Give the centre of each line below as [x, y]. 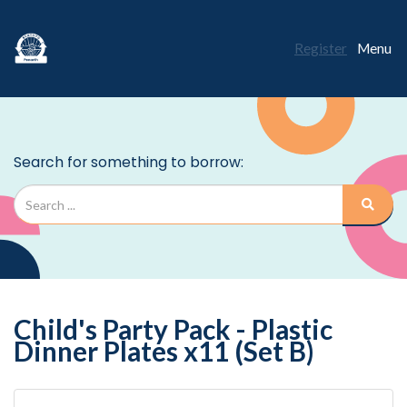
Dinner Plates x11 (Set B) [164, 351]
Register [321, 48]
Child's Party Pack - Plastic [173, 329]
